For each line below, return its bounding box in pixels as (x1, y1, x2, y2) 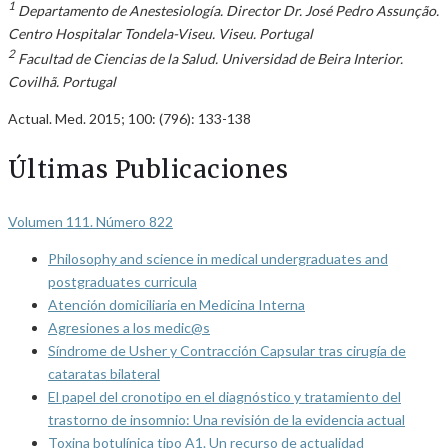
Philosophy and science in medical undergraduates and (48, 250, 388, 268)
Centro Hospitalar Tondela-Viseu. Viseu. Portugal (8, 24, 313, 42)
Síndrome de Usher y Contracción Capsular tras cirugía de (48, 342, 406, 360)
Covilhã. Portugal (8, 73, 116, 91)
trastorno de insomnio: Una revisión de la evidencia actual (48, 411, 405, 429)
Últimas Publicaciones (8, 154, 289, 186)
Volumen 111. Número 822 (8, 213, 173, 231)
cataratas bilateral (48, 365, 160, 383)
